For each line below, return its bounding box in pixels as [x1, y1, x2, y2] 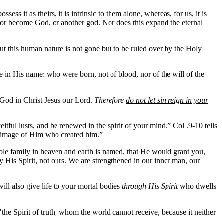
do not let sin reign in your [126, 96, 208, 104]
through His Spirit [122, 182, 178, 190]
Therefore [94, 96, 126, 104]
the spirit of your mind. [96, 121, 167, 130]
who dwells [178, 182, 216, 190]
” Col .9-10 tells [167, 121, 217, 130]
